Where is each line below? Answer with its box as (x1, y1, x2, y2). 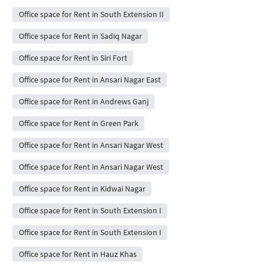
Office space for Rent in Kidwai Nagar (18, 183, 146, 194)
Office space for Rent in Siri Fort (18, 52, 127, 63)
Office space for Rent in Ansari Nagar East (18, 74, 161, 85)
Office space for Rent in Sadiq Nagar (18, 30, 142, 41)
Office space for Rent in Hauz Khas (18, 248, 137, 259)
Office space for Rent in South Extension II (18, 8, 164, 19)
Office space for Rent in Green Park (18, 117, 138, 128)
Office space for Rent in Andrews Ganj (18, 95, 148, 107)
